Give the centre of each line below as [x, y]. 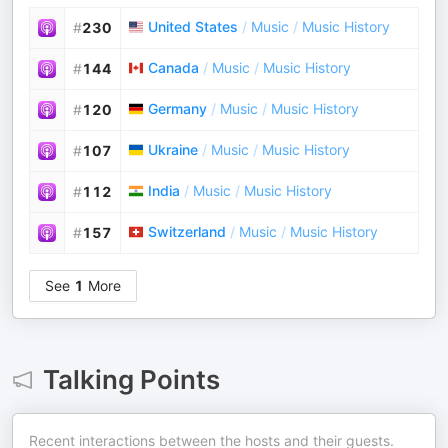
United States [193, 27]
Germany [177, 109]
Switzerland [187, 232]
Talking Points [131, 380]
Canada [173, 68]
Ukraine [173, 150]
